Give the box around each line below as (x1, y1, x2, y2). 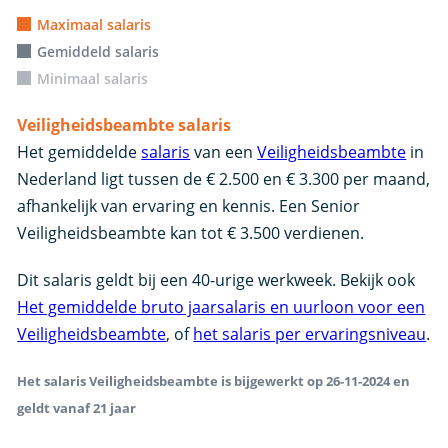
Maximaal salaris (37, 15, 152, 34)
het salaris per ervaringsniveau (193, 323, 427, 345)
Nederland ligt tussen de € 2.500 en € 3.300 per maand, (17, 168, 431, 190)
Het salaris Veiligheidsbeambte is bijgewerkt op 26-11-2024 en (17, 372, 411, 390)
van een (190, 141, 258, 163)
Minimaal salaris (37, 69, 149, 88)
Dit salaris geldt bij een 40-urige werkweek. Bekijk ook (17, 269, 416, 291)
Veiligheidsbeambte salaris (17, 114, 232, 136)
